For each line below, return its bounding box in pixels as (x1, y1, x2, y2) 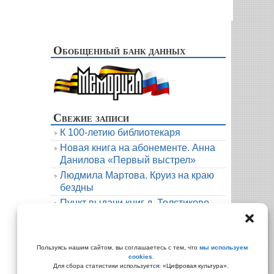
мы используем (199, 244, 248, 251)
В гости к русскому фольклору (60, 224, 196, 235)
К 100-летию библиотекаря (60, 127, 180, 138)
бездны (60, 182, 94, 193)
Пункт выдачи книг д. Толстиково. (60, 197, 212, 208)
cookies (128, 253, 152, 260)
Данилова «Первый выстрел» (60, 154, 196, 165)
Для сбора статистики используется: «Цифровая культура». (53, 262, 231, 269)
